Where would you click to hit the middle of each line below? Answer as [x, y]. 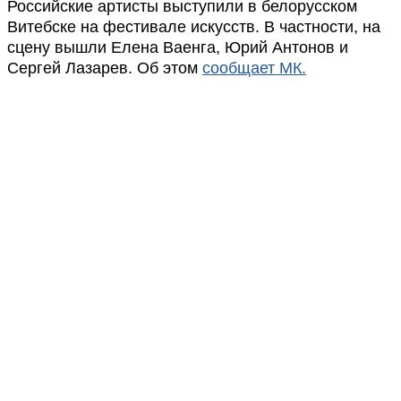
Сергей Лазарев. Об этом [105, 68]
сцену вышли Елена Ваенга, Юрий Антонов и [178, 47]
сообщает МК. [254, 68]
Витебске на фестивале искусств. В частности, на [194, 27]
